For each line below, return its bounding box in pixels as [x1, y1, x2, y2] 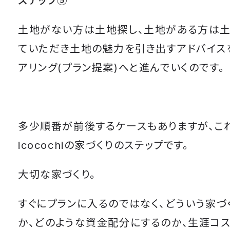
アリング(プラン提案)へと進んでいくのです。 [18, 61, 225, 74]
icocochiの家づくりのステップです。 [18, 139, 189, 151]
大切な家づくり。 [18, 168, 96, 181]
